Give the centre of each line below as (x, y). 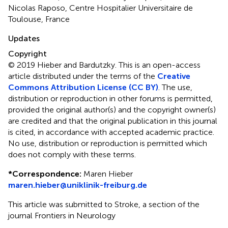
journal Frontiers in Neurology (62, 215)
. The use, (175, 87)
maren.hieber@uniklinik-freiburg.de (78, 185)
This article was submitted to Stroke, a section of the (104, 204)
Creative (174, 76)
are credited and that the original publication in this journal (113, 121)
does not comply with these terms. (72, 154)
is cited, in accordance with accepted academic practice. (111, 132)
